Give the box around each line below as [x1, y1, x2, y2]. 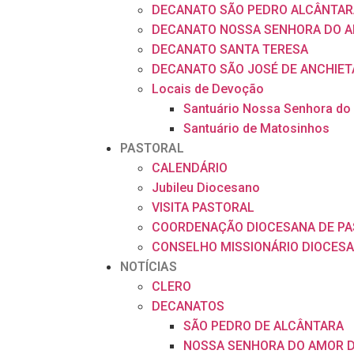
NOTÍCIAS [120, 259, 177, 274]
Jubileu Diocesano [152, 180, 260, 195]
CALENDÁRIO [152, 160, 228, 175]
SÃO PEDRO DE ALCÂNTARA [183, 318, 344, 333]
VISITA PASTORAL [152, 200, 254, 215]
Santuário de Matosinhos [183, 121, 330, 136]
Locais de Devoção [152, 81, 264, 96]
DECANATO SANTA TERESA [152, 42, 308, 57]
